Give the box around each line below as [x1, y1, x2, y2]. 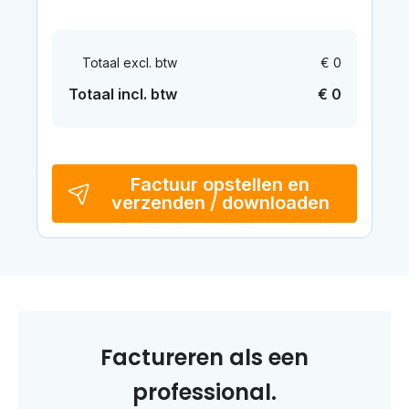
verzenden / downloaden [110, 191, 330, 214]
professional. [132, 376, 277, 407]
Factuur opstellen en [131, 173, 309, 195]
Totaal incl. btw [68, 84, 177, 103]
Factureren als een [100, 341, 309, 372]
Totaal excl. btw [81, 54, 177, 70]
